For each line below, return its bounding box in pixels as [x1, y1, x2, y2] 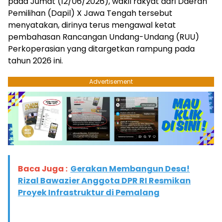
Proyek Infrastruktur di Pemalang [18, 186, 160, 198]
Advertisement [89, 77, 133, 86]
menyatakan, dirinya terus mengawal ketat [8, 19, 176, 31]
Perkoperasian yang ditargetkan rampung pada [8, 43, 195, 55]
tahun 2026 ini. [8, 55, 63, 67]
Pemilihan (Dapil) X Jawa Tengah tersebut [8, 7, 172, 19]
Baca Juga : [18, 163, 67, 174]
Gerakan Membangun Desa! [70, 163, 190, 174]
